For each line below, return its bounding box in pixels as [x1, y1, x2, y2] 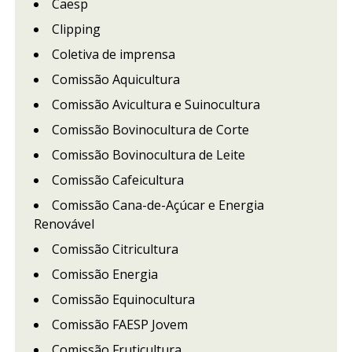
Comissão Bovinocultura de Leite [51, 145, 245, 163]
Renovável [33, 214, 94, 233]
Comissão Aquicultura [51, 70, 180, 88]
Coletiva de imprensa [51, 45, 175, 63]
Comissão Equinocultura [51, 290, 195, 308]
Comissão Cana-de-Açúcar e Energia [51, 196, 264, 214]
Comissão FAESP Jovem [51, 315, 188, 333]
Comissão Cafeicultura [51, 170, 184, 189]
